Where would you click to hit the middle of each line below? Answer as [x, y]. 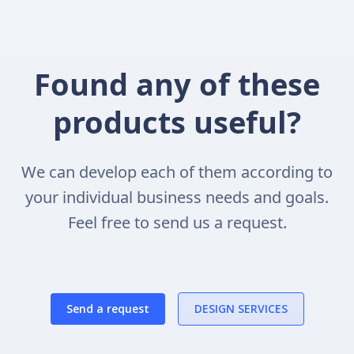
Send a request [107, 309]
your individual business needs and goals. [177, 197]
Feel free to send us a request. [177, 222]
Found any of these [177, 84]
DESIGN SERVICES [241, 309]
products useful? [177, 122]
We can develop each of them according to [177, 172]
